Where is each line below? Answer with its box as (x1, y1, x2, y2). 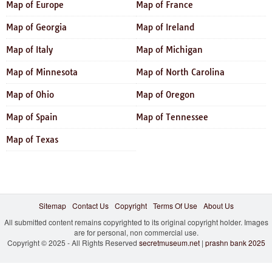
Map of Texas (6, 134, 58, 145)
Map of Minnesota (6, 66, 78, 78)
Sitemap (38, 200, 66, 211)
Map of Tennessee (136, 111, 208, 123)
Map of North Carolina (136, 66, 225, 78)
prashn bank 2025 (205, 237, 265, 248)
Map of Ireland (136, 21, 194, 33)
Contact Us (72, 200, 109, 211)
